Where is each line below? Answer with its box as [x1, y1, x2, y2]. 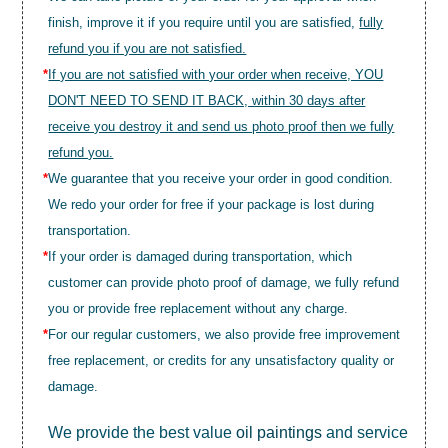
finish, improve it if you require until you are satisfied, [48, 15, 360, 30]
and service [322, 424, 409, 441]
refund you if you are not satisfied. [48, 41, 247, 56]
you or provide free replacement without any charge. [48, 301, 349, 316]
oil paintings [236, 424, 323, 441]
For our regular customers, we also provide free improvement [48, 327, 401, 342]
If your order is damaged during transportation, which [48, 249, 353, 264]
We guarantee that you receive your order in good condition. [48, 171, 394, 186]
